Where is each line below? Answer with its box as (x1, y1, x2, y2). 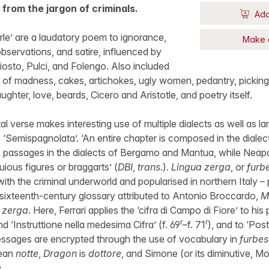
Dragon (43, 247, 77, 259)
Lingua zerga (171, 161, 231, 173)
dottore (88, 247, 121, 259)
